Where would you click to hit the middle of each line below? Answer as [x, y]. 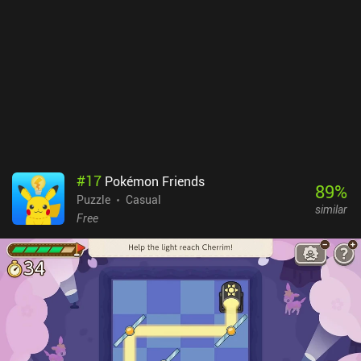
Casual [143, 199]
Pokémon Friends [155, 181]
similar [331, 210]
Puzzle [93, 199]
